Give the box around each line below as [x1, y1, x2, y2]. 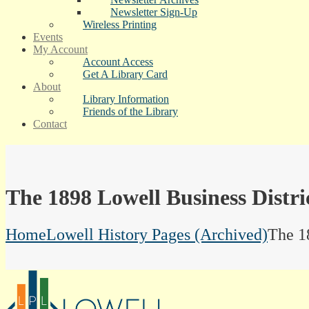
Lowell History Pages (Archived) [46, 225, 268, 243]
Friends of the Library [83, 106, 178, 117]
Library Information [83, 93, 169, 105]
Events [33, 31, 63, 43]
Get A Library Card [83, 68, 168, 80]
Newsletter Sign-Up [110, 6, 197, 18]
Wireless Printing [83, 19, 157, 30]
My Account [33, 43, 88, 55]
